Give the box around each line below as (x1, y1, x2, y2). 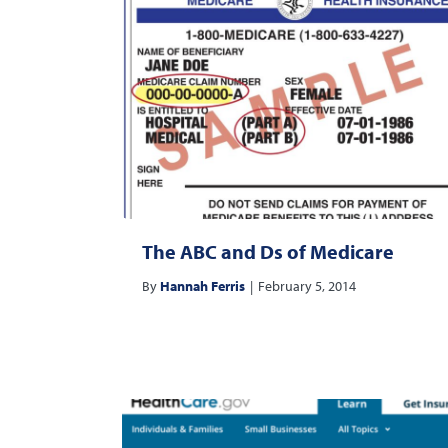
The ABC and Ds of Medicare (142, 239, 394, 265)
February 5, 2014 (258, 277, 356, 296)
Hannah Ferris (160, 277, 245, 296)
